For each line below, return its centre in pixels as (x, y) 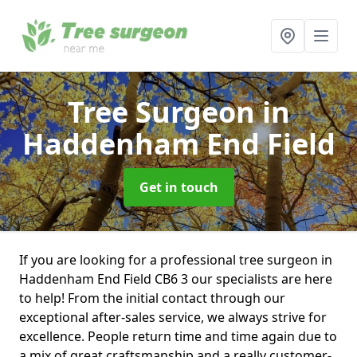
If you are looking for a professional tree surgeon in (176, 260)
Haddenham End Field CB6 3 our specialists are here (176, 279)
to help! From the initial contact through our (152, 298)
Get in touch (178, 187)
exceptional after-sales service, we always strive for (173, 317)
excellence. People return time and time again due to (178, 336)
